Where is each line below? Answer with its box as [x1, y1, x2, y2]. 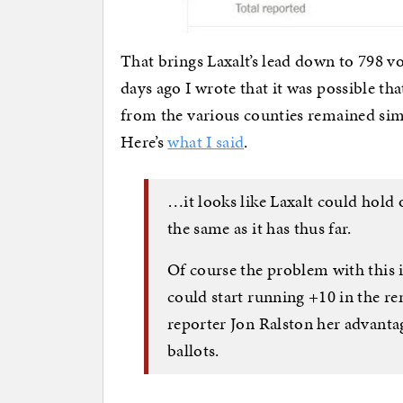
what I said [167, 129, 245, 154]
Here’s [121, 129, 168, 154]
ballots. [167, 338, 219, 363]
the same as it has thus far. [167, 216, 352, 241]
